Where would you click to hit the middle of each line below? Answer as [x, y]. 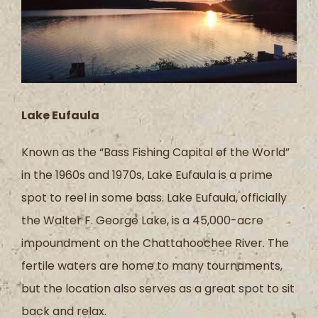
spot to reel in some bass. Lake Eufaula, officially [154, 197]
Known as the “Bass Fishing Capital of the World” [155, 152]
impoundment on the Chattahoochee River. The [155, 243]
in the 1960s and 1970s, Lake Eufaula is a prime [147, 175]
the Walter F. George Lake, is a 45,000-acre [142, 220]
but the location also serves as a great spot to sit [158, 288]
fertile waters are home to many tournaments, [152, 265]
